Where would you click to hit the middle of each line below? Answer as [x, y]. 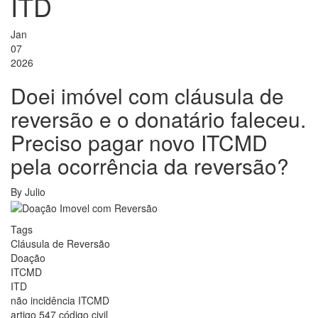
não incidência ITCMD [60, 300]
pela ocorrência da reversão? [150, 166]
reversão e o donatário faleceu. [158, 119]
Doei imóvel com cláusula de [147, 96]
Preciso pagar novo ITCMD [139, 143]
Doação [28, 257]
